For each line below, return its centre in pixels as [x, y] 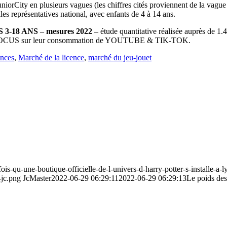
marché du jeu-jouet [120, 57]
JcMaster [37, 178]
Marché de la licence [51, 57]
